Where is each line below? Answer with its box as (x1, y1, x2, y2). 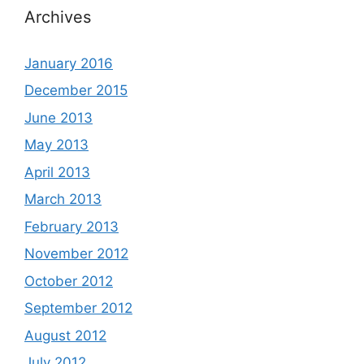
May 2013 (24, 136, 89, 153)
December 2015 (24, 82, 128, 98)
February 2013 (24, 218, 119, 235)
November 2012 (24, 245, 128, 262)
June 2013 (24, 109, 93, 126)
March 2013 (24, 191, 102, 207)
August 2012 (24, 327, 106, 344)
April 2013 (24, 163, 90, 180)
